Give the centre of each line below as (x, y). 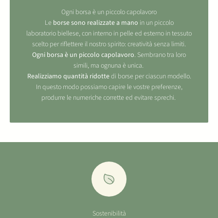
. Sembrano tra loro (160, 55)
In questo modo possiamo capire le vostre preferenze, (109, 87)
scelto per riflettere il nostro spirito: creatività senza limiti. (109, 44)
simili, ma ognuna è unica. (109, 65)
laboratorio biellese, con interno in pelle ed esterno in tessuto (109, 33)
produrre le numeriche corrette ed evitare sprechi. (109, 98)
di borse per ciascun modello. (150, 76)
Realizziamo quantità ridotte (68, 76)
